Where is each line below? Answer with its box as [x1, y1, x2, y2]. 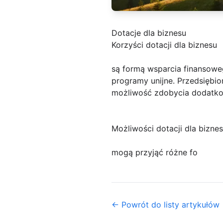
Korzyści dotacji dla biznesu [111, 40, 217, 50]
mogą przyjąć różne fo [111, 147, 198, 158]
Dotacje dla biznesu [111, 28, 186, 38]
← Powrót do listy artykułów [111, 200, 220, 210]
